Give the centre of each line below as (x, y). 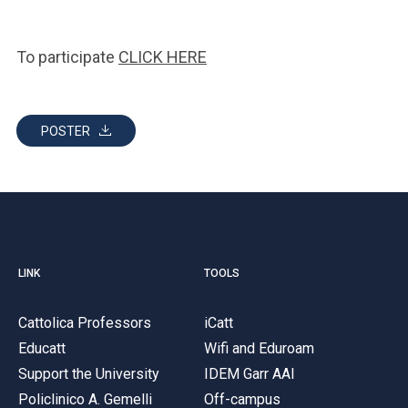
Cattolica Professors (85, 322)
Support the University (89, 373)
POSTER (66, 131)
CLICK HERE (163, 57)
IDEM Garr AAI (250, 373)
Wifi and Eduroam (259, 348)
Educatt (42, 348)
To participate (67, 57)
